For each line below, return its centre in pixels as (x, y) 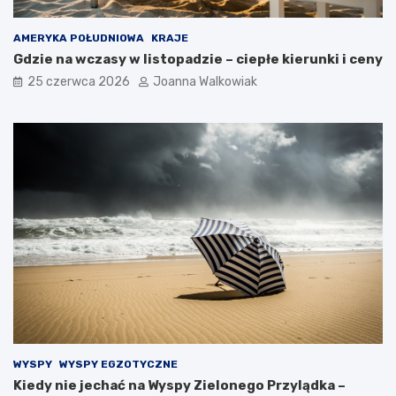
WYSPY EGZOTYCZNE (118, 365)
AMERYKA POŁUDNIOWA (79, 38)
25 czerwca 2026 (79, 81)
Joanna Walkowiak (205, 81)
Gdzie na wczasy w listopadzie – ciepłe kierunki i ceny (198, 59)
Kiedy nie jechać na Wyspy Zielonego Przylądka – (179, 386)
